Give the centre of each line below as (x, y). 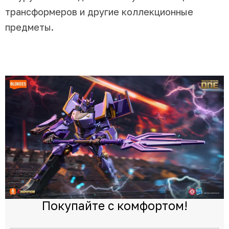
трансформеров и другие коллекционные (99, 12)
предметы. (29, 27)
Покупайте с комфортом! (114, 205)
